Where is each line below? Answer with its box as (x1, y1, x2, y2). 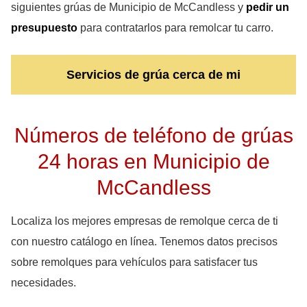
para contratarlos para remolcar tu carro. (77, 21, 273, 34)
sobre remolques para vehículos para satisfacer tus (11, 256, 258, 268)
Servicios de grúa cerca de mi (66, 67, 241, 82)
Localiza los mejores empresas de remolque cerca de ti (11, 214, 278, 227)
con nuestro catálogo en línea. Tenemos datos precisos (11, 235, 278, 247)
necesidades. (11, 276, 76, 288)
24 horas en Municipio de (37, 149, 270, 173)
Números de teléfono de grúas (14, 123, 293, 147)
